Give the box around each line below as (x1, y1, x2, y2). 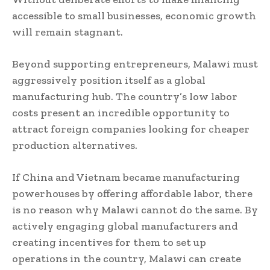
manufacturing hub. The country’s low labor (12, 90, 237, 104)
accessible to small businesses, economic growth (12, 9, 256, 23)
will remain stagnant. (12, 25, 123, 39)
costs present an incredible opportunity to (12, 106, 230, 120)
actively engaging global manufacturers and (12, 219, 238, 233)
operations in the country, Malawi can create (12, 252, 241, 266)
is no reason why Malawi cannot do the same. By (12, 203, 258, 217)
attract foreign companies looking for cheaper (12, 122, 250, 136)
